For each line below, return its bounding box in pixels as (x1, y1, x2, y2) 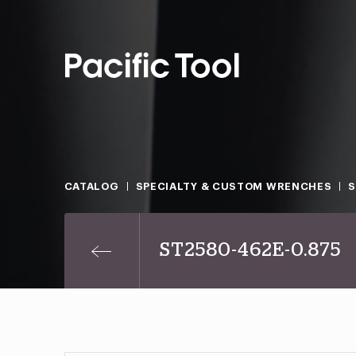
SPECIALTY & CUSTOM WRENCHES (135, 181, 332, 192)
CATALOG (64, 181, 119, 192)
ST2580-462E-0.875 (159, 241, 341, 260)
